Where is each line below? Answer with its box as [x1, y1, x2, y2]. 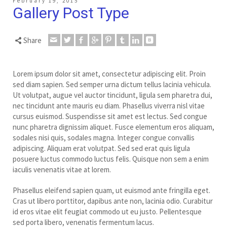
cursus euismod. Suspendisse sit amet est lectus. [13, 111, 170, 121]
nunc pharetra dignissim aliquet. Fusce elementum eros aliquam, [13, 122, 214, 132]
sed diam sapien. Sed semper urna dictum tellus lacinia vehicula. [13, 79, 211, 89]
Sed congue [170, 111, 207, 121]
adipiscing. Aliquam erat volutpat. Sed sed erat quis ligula [13, 143, 190, 153]
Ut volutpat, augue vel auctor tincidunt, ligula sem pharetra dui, [13, 90, 212, 100]
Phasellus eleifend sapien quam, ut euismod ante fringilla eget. [13, 185, 210, 195]
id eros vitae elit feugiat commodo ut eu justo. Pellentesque [13, 206, 202, 216]
